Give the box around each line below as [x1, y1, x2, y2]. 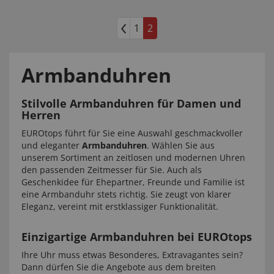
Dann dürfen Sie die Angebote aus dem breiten [21, 261, 216, 273]
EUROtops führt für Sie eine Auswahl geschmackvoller [21, 127, 243, 139]
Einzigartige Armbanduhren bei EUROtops [21, 229, 252, 244]
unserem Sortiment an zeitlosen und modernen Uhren [21, 152, 245, 163]
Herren [21, 108, 61, 122]
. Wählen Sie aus [147, 139, 215, 151]
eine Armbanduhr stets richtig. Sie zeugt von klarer [21, 188, 231, 200]
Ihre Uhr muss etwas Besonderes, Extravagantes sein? [21, 249, 243, 261]
